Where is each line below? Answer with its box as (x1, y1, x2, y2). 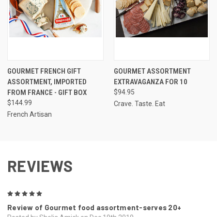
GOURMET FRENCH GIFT (7, 66, 81, 76)
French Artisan (7, 110, 52, 118)
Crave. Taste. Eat (113, 99, 165, 108)
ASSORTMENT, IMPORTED (7, 77, 87, 86)
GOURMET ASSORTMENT (113, 66, 191, 76)
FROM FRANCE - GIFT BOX (7, 88, 87, 97)
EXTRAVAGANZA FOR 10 (113, 77, 187, 86)
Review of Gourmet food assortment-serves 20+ (7, 202, 181, 212)
